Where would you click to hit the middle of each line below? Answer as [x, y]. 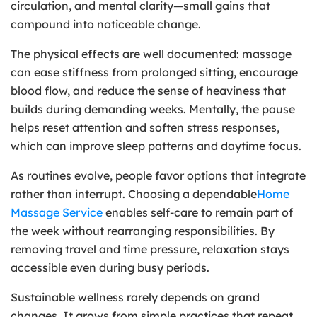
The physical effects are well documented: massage [151, 53]
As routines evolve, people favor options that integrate [158, 175]
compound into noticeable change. [106, 24]
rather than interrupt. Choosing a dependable [134, 194]
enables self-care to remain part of [198, 212]
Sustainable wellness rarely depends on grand [135, 297]
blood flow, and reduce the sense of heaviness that [148, 90]
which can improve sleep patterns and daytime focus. [156, 145]
